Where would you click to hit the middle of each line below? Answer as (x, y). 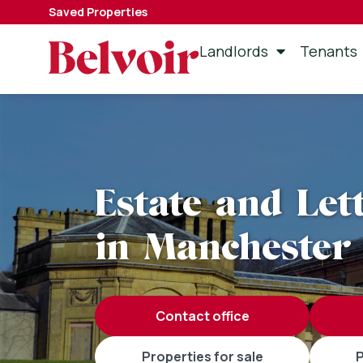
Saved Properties (99, 12)
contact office (207, 316)
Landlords (234, 51)
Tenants (329, 51)
